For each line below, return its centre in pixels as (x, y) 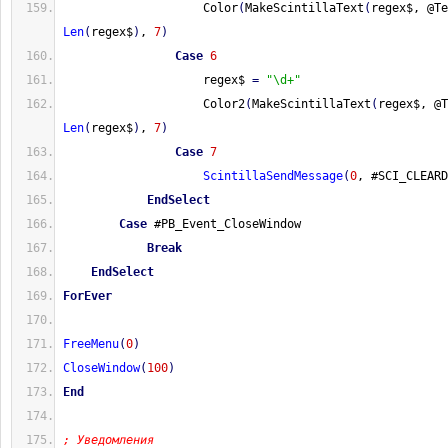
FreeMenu (91, 344)
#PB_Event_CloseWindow (224, 224)
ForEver (87, 296)
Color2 (154, 104)
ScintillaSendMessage (273, 176)
